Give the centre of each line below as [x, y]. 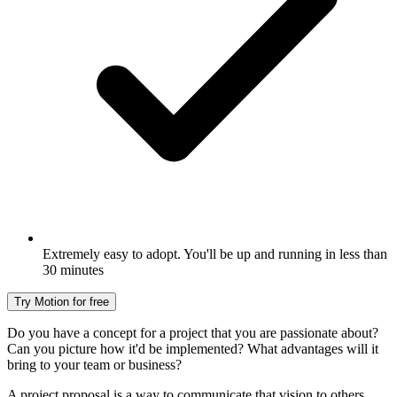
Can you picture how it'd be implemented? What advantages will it [193, 348]
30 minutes [73, 269]
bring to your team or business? [94, 364]
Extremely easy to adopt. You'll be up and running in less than [215, 253]
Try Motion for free [62, 301]
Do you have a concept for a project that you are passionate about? [193, 332]
